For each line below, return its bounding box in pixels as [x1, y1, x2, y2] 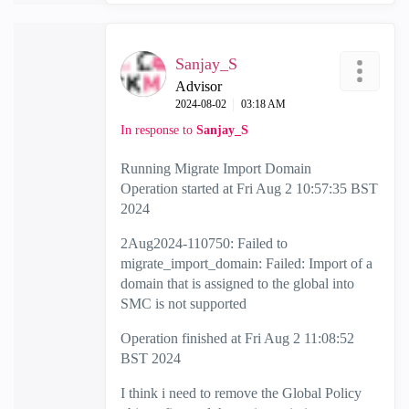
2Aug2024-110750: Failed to [121, 236, 288, 251]
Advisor [175, 79, 222, 94]
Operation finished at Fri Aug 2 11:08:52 [121, 330, 354, 346]
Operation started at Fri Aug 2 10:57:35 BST [121, 181, 378, 196]
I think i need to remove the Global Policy [121, 385, 362, 401]
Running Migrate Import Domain [121, 161, 311, 176]
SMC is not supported [121, 296, 246, 311]
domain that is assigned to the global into [121, 276, 354, 291]
